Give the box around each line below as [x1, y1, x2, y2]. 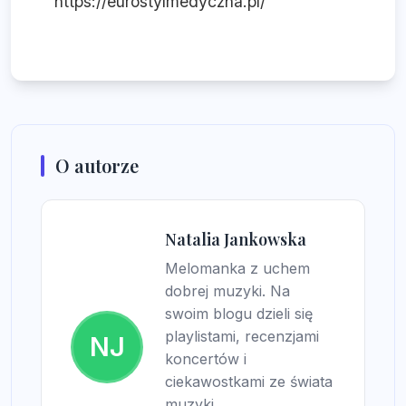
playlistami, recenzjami [165, 327, 319, 346]
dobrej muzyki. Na [165, 282, 290, 301]
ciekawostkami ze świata [165, 372, 333, 391]
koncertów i [165, 350, 246, 369]
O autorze [55, 153, 139, 179]
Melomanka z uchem [165, 259, 310, 278]
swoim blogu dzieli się [165, 304, 313, 324]
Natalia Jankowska [165, 228, 306, 251]
